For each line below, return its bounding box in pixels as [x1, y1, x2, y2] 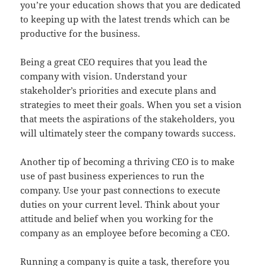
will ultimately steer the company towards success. [20, 127, 236, 140]
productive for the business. [20, 27, 141, 40]
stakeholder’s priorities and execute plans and [20, 84, 217, 97]
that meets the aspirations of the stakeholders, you [20, 113, 236, 125]
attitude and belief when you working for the [20, 213, 214, 225]
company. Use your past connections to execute [20, 184, 221, 197]
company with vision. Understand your [20, 70, 188, 83]
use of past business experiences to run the [20, 170, 205, 182]
